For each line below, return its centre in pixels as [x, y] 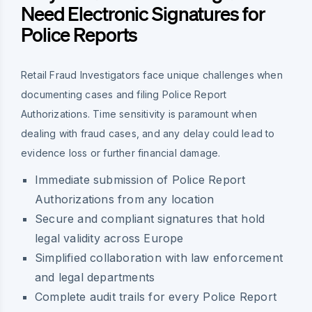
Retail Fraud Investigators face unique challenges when [152, 75]
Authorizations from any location [125, 200]
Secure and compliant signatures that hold [150, 219]
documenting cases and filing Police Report [124, 95]
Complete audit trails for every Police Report [156, 297]
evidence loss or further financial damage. [121, 153]
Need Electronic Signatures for [143, 14]
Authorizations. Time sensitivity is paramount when [139, 114]
